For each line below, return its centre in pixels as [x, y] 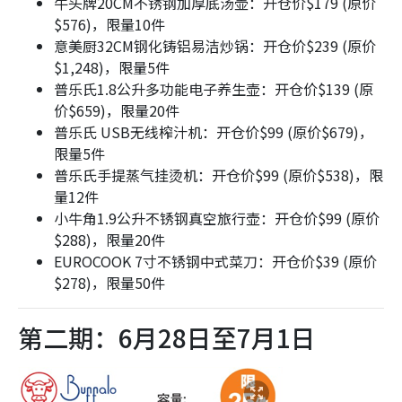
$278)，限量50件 [109, 283]
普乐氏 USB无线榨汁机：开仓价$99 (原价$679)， [214, 132]
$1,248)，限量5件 [112, 68]
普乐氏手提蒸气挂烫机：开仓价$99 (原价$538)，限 [218, 175]
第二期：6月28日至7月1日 [167, 338]
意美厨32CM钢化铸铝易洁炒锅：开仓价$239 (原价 [215, 46]
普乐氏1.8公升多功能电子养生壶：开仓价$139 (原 [214, 89]
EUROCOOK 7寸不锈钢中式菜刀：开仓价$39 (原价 [215, 262]
